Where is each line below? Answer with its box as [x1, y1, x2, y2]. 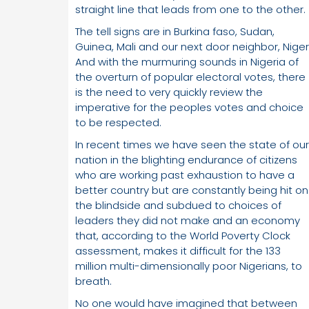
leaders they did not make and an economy [75, 213, 300, 228]
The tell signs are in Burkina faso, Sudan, [75, 24, 275, 39]
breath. [75, 274, 112, 289]
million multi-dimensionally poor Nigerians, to [75, 259, 302, 274]
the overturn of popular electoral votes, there [75, 70, 306, 85]
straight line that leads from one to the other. [75, 2, 306, 17]
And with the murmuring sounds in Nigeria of [75, 54, 299, 70]
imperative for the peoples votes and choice [75, 100, 303, 115]
